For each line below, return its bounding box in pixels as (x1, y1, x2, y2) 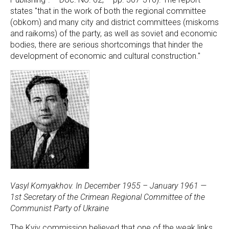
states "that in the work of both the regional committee (10, 6, 206, 16)
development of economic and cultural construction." (10, 51, 200, 61)
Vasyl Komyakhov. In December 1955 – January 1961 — (10, 181, 207, 191)
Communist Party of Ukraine (10, 203, 109, 213)
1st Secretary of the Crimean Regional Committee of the (10, 192, 205, 202)
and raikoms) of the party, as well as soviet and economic (10, 29, 217, 38)
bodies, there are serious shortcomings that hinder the (10, 40, 203, 50)
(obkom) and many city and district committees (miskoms (10, 17, 219, 27)
